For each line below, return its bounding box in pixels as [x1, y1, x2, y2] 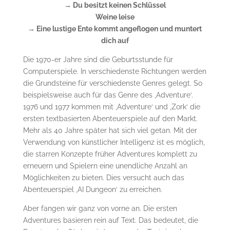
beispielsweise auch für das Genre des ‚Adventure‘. [23, 91, 193, 100]
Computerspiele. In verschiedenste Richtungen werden [23, 67, 206, 76]
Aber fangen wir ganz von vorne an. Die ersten [23, 204, 177, 213]
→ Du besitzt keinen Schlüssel [64, 1, 166, 10]
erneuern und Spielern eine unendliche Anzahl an [23, 162, 187, 170]
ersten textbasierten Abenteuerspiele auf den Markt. [23, 114, 198, 123]
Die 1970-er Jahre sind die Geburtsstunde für [23, 55, 173, 64]
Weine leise [95, 13, 135, 22]
